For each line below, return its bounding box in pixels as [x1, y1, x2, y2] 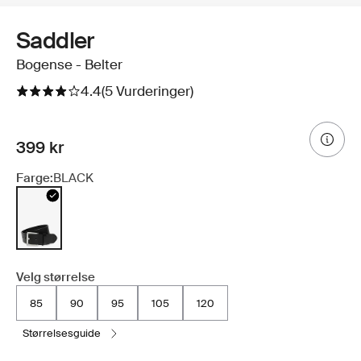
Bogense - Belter [16, 56, 122, 74]
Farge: [16, 170, 53, 187]
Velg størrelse [16, 269, 95, 286]
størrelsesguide [29, 326, 101, 341]
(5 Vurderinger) [102, 82, 193, 101]
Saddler [16, 26, 94, 56]
